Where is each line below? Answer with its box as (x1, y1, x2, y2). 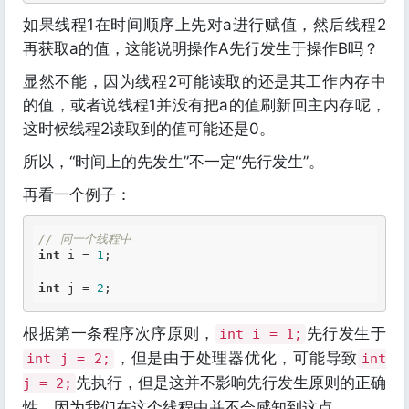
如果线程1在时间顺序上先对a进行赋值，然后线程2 (23, 16, 386, 35)
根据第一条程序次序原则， (23, 324, 215, 343)
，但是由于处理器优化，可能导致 (114, 349, 359, 368)
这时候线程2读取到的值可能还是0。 (23, 120, 275, 139)
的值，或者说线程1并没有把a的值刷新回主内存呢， (23, 96, 386, 115)
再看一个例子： (23, 185, 131, 204)
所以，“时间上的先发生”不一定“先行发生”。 (23, 152, 324, 172)
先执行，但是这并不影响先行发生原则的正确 (76, 373, 386, 393)
